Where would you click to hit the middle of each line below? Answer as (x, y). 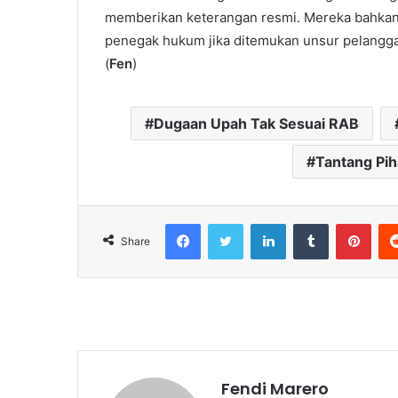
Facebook (228, 224)
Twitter (263, 224)
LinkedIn (309, 224)
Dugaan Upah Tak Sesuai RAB (256, 124)
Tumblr (347, 224)
